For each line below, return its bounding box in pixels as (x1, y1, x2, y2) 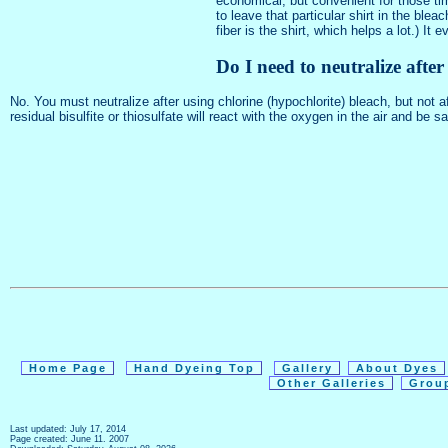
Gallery (276, 361, 338, 374)
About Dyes (350, 361, 443, 374)
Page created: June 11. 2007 (9, 433, 129, 444)
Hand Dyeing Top (128, 361, 260, 374)
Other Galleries (272, 376, 391, 389)
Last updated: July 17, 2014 (9, 423, 126, 434)
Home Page (23, 361, 112, 374)
